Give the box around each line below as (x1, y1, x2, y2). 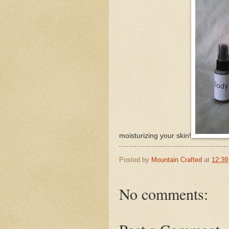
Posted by (119, 155, 151, 164)
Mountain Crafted (151, 155, 202, 164)
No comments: (119, 184, 208, 204)
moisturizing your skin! (119, 131, 191, 140)
